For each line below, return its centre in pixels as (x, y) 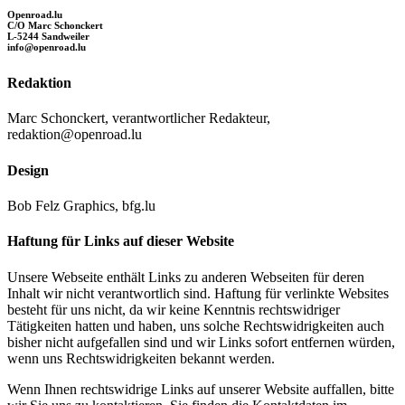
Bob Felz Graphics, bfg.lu (81, 205)
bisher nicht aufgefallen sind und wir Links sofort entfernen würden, (201, 342)
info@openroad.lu (47, 47)
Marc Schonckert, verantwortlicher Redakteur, (139, 118)
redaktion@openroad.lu (75, 135)
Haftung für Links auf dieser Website (121, 241)
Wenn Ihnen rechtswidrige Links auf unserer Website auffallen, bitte (201, 389)
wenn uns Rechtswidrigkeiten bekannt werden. (141, 358)
